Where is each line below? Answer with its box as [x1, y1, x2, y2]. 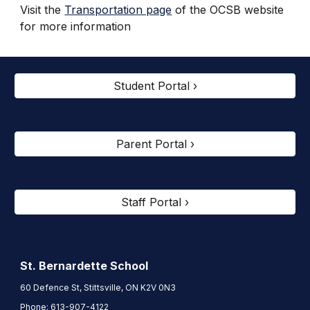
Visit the [20, 2, 65, 17]
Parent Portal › [116, 137, 194, 151]
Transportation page [64, 2, 172, 17]
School [107, 259, 149, 273]
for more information [20, 19, 131, 33]
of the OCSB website [172, 2, 284, 17]
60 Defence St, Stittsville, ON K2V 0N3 [20, 282, 176, 293]
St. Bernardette [20, 259, 108, 273]
